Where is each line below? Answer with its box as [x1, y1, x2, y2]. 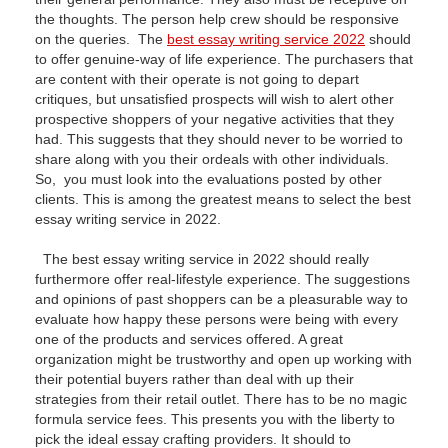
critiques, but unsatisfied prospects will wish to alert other [35, 91, 394, 107]
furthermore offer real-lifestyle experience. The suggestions [35, 271, 410, 287]
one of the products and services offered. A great [35, 331, 343, 347]
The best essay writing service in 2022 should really [35, 251, 369, 267]
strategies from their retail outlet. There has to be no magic [35, 391, 407, 407]
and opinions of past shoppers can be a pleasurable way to [35, 291, 408, 307]
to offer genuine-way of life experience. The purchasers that [35, 51, 413, 67]
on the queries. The [35, 31, 167, 47]
